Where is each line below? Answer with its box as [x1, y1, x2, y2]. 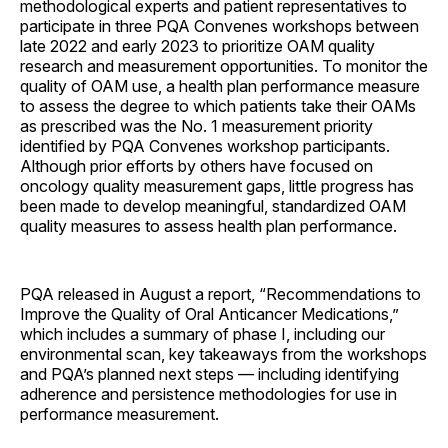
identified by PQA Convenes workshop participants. [20, 135, 390, 156]
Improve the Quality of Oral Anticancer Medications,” [20, 303, 399, 324]
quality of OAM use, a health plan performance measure [20, 75, 420, 96]
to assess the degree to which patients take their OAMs [20, 95, 416, 116]
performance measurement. [20, 403, 219, 424]
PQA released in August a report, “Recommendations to [20, 283, 421, 304]
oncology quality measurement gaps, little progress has [20, 175, 414, 196]
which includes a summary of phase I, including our [20, 323, 385, 344]
